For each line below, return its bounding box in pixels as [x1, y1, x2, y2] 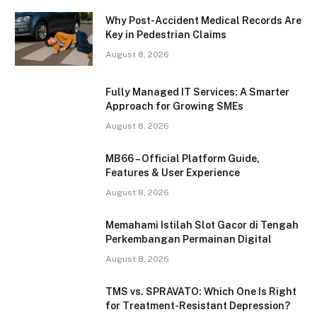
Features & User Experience [105, 167, 242, 179]
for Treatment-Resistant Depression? [105, 300, 290, 312]
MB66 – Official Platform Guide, [105, 153, 260, 165]
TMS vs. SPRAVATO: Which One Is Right [105, 286, 296, 298]
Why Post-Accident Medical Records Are [105, 15, 301, 27]
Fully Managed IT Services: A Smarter [105, 86, 289, 98]
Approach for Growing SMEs [105, 100, 243, 113]
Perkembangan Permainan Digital [105, 234, 272, 246]
